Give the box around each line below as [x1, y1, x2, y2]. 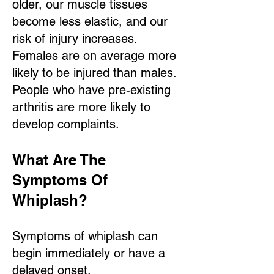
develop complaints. [12, 117, 119, 131]
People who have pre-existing [12, 83, 171, 97]
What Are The [12, 151, 106, 168]
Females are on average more [12, 48, 176, 63]
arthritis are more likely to [12, 100, 150, 114]
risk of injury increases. [12, 31, 137, 46]
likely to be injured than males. [12, 65, 176, 80]
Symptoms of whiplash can [12, 229, 158, 243]
